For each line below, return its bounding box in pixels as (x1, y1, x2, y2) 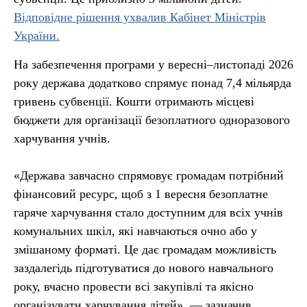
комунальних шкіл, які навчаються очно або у (14, 224, 257, 238)
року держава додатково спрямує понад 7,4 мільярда (14, 76, 291, 90)
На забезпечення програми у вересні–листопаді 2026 (14, 58, 293, 71)
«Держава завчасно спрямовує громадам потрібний (14, 169, 284, 182)
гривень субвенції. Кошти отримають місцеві (14, 95, 254, 108)
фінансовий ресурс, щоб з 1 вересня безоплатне (14, 187, 268, 201)
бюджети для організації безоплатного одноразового (14, 113, 290, 127)
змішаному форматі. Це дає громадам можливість (14, 243, 276, 256)
